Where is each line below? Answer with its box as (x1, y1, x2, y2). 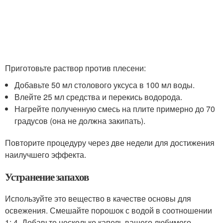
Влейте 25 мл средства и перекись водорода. (14, 91, 183, 103)
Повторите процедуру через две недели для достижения (5, 136, 215, 148)
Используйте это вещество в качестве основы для (5, 192, 191, 204)
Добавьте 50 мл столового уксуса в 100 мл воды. (14, 79, 195, 91)
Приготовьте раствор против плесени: (5, 62, 146, 74)
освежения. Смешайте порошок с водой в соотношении (5, 204, 212, 216)
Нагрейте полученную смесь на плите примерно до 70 (14, 103, 216, 114)
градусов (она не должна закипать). (14, 114, 146, 126)
